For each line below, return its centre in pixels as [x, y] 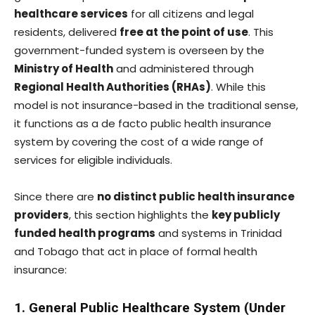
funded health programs [85, 233]
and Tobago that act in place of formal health [136, 251]
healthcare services [71, 13]
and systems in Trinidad [219, 233]
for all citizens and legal [191, 13]
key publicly [246, 214]
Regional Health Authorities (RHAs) [112, 86]
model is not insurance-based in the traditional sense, [156, 105]
